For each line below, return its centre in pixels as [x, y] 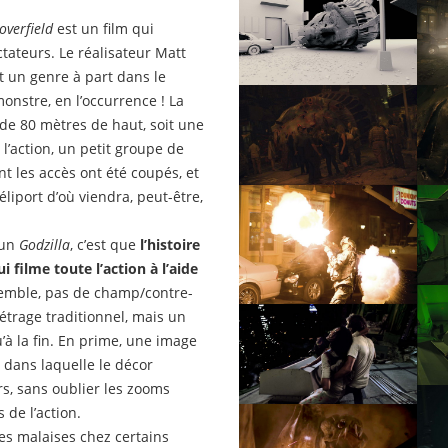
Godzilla [44, 245]
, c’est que [103, 245]
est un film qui [103, 29]
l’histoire [168, 245]
